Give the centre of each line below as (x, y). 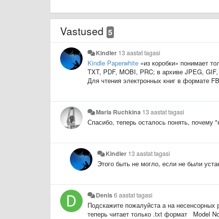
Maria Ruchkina (119, 112)
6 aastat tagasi (133, 195)
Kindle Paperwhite (113, 63)
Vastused (83, 31)
